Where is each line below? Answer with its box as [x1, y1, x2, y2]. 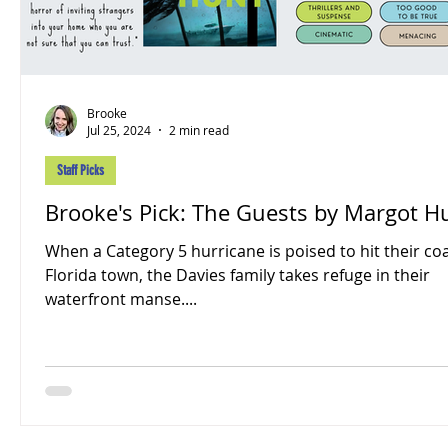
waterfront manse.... [45, 288, 197, 310]
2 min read [169, 122, 229, 138]
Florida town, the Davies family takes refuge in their [45, 264, 430, 286]
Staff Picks [57, 162, 104, 179]
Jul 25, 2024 [87, 122, 151, 138]
